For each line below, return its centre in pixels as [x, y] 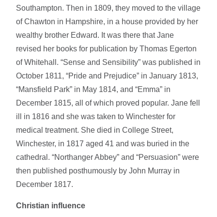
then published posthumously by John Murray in [98, 170]
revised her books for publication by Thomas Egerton [107, 48]
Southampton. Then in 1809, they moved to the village [108, 8]
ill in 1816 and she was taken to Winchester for [96, 116]
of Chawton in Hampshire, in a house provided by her [107, 21]
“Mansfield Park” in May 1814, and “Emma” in [93, 89]
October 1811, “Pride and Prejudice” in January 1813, [107, 76]
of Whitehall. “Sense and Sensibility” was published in [108, 62]
